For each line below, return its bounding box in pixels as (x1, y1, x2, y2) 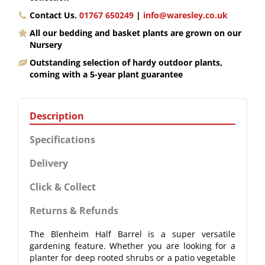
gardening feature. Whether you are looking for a (30, 240, 235, 251)
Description (30, 109, 84, 122)
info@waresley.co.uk (143, 9, 228, 21)
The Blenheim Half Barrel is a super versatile (30, 228, 235, 240)
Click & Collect (30, 180, 96, 193)
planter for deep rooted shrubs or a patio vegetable (30, 252, 235, 263)
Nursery (30, 39, 62, 50)
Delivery (30, 157, 68, 170)
